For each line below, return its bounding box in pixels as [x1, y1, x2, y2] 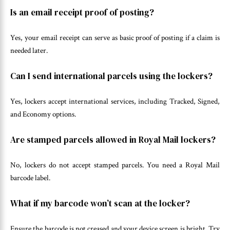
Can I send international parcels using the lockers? [10, 69, 213, 82]
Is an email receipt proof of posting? [10, 6, 154, 18]
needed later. [10, 46, 48, 56]
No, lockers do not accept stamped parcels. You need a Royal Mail [10, 160, 220, 170]
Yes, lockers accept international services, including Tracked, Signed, [10, 97, 220, 107]
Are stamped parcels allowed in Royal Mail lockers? [10, 133, 216, 146]
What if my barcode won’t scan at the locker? [10, 197, 190, 209]
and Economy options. [10, 109, 76, 120]
